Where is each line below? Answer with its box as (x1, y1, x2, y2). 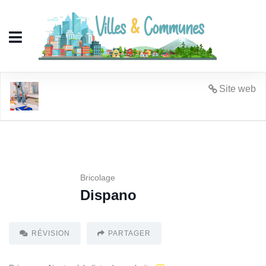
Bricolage (80, 172, 115, 182)
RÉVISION (31, 229, 70, 237)
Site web (219, 83, 256, 94)
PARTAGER (108, 229, 151, 237)
